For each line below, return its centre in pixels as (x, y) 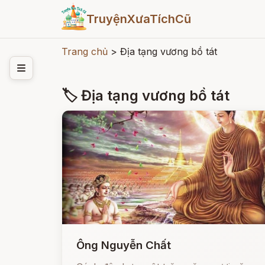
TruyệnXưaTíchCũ (138, 19)
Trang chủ (85, 51)
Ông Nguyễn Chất (124, 245)
